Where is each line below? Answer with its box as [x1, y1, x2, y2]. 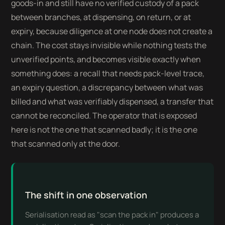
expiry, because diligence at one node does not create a [11, 26, 213, 37]
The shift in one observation [25, 189, 148, 201]
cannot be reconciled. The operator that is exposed [11, 110, 197, 121]
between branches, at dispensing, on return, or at [11, 12, 191, 23]
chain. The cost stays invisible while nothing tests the [11, 40, 207, 51]
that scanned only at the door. [11, 138, 121, 149]
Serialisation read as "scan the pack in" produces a [25, 209, 199, 220]
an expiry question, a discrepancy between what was [11, 82, 203, 93]
